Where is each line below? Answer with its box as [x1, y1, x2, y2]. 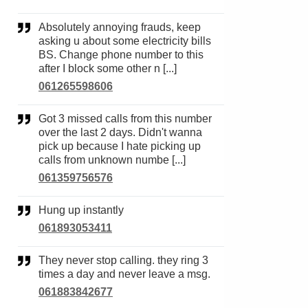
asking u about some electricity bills [38, 35, 211, 47]
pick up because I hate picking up [38, 140, 201, 152]
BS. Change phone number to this [38, 49, 203, 60]
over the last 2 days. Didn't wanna [38, 126, 202, 138]
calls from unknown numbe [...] [38, 154, 186, 166]
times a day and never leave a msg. [38, 268, 210, 280]
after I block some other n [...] [38, 63, 177, 74]
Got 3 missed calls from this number [38, 113, 47, 124]
